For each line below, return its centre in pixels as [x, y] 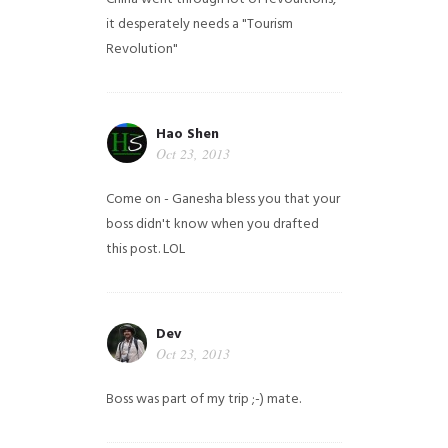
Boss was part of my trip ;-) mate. [204, 399]
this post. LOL [146, 249]
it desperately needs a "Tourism [200, 24]
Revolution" [142, 49]
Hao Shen [188, 134]
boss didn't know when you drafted [213, 224]
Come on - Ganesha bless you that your [223, 199]
